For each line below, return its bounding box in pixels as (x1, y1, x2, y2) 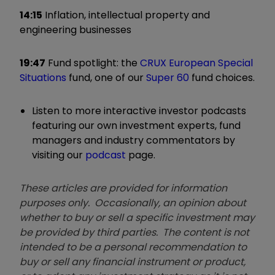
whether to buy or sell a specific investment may (20, 210, 255, 225)
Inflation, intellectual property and (42, 7, 210, 22)
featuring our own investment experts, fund (32, 118, 241, 133)
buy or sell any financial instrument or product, (20, 254, 246, 269)
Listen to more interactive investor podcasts (32, 103, 246, 118)
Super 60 (146, 70, 189, 85)
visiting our (32, 147, 85, 162)
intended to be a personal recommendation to (20, 239, 247, 254)
